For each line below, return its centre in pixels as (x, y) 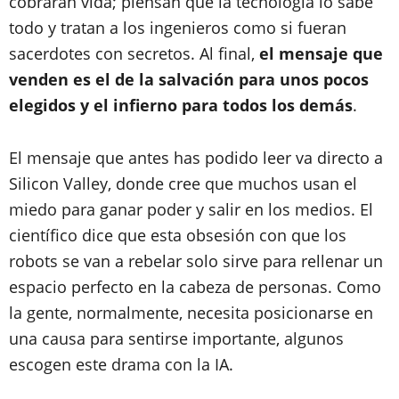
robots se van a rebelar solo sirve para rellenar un (196, 261)
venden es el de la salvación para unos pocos (189, 79)
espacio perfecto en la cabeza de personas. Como (195, 287)
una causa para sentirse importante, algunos (176, 338)
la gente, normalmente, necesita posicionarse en (191, 313)
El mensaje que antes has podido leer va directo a (196, 158)
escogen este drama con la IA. (121, 364)
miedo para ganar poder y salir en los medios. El (191, 209)
